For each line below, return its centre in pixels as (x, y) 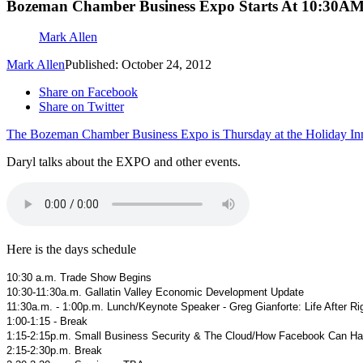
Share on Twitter (81, 107)
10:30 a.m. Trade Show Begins (79, 278)
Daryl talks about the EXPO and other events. (124, 162)
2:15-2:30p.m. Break (54, 351)
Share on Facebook (88, 92)
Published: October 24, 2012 (138, 65)
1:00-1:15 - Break (47, 322)
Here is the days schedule (71, 250)
